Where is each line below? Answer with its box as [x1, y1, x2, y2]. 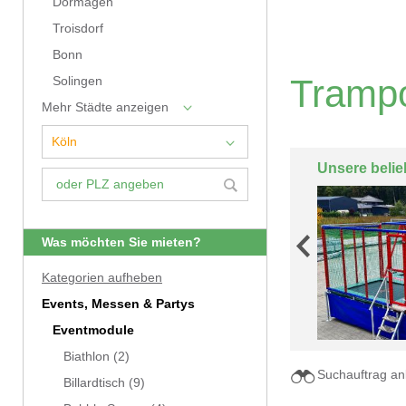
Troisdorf [53, 22, 103, 35]
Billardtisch [63, 376, 125, 390]
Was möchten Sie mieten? [42, 236, 201, 249]
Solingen [53, 74, 102, 88]
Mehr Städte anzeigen [42, 101, 169, 114]
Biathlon [63, 350, 110, 363]
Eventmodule [53, 324, 134, 337]
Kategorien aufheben [42, 271, 162, 285]
